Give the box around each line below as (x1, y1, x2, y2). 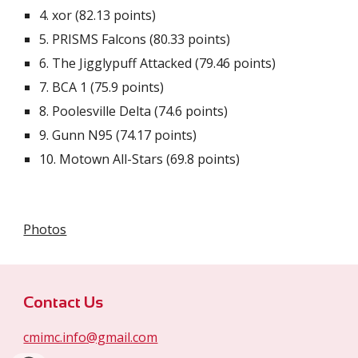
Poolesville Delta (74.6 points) (52, 102, 229, 120)
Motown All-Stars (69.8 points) (59, 150, 241, 168)
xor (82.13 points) (49, 6, 157, 24)
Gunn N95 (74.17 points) (52, 126, 197, 144)
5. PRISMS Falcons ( (39, 30, 154, 48)
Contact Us (23, 293, 104, 311)
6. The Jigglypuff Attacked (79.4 (39, 54, 224, 72)
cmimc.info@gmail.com (23, 328, 158, 346)
